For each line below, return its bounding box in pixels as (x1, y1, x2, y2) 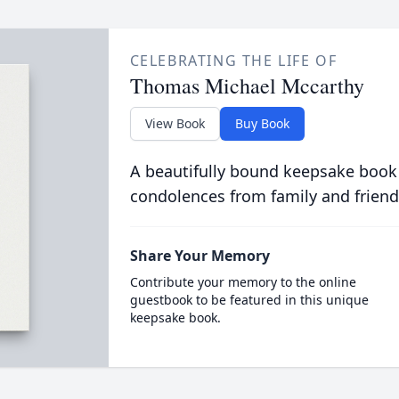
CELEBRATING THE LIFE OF (129, 50, 338, 70)
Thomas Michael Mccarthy (129, 70, 364, 100)
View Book (144, 114, 205, 132)
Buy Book (234, 114, 289, 132)
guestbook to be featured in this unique (129, 290, 369, 308)
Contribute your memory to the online (129, 273, 356, 290)
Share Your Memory (129, 245, 270, 265)
